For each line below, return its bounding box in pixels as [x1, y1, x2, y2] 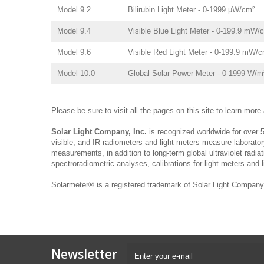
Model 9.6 [57, 48, 91, 57]
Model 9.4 [57, 27, 91, 35]
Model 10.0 [57, 69, 95, 78]
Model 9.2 [57, 5, 91, 14]
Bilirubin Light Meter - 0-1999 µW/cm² [128, 5, 255, 14]
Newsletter [51, 246, 117, 262]
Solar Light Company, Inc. [51, 127, 147, 136]
